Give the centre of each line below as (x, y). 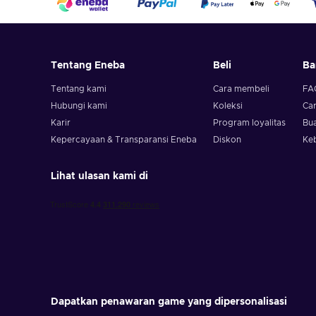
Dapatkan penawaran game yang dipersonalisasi (169, 302)
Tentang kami (79, 89)
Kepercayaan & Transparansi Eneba (124, 140)
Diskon (227, 140)
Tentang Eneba (88, 66)
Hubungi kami (79, 106)
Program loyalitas (250, 123)
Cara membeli (242, 89)
